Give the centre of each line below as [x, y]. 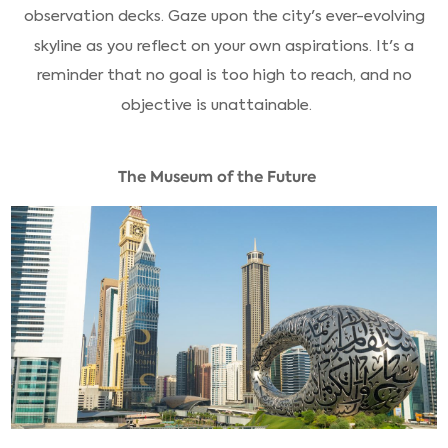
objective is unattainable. [216, 104]
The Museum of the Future [216, 176]
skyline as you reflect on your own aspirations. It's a [224, 45]
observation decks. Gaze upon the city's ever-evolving [224, 16]
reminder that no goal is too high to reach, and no [224, 75]
